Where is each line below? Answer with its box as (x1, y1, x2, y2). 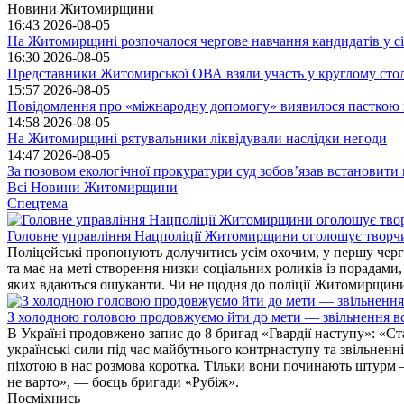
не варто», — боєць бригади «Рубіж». (7, 374, 239, 390)
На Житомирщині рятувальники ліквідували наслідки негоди (7, 131, 387, 146)
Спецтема (7, 196, 68, 211)
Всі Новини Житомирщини (7, 179, 178, 195)
